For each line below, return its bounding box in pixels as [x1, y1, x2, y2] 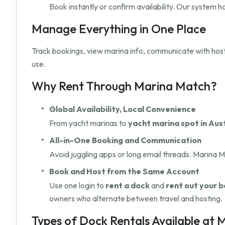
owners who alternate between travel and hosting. [49, 193, 222, 204]
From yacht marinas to [49, 118, 128, 129]
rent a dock [105, 180, 150, 191]
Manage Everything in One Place [32, 21, 206, 37]
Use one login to [49, 180, 105, 191]
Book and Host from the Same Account [49, 166, 199, 177]
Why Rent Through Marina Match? [32, 78, 217, 94]
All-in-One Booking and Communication [49, 135, 201, 146]
